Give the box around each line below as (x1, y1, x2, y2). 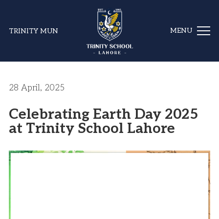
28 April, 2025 (9, 83, 65, 93)
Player (8, 163, 33, 174)
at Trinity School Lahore (9, 120, 175, 138)
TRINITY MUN (9, 26, 59, 35)
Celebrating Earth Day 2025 (9, 106, 198, 124)
